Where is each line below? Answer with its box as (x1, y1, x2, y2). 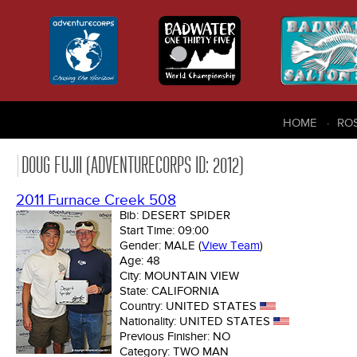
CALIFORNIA (151, 284, 219, 299)
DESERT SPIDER (142, 208, 230, 223)
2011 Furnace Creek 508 (16, 191, 176, 210)
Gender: (120, 238, 164, 253)
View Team (202, 238, 260, 253)
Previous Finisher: (120, 329, 213, 344)
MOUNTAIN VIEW (144, 269, 239, 284)
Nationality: (120, 314, 179, 329)
